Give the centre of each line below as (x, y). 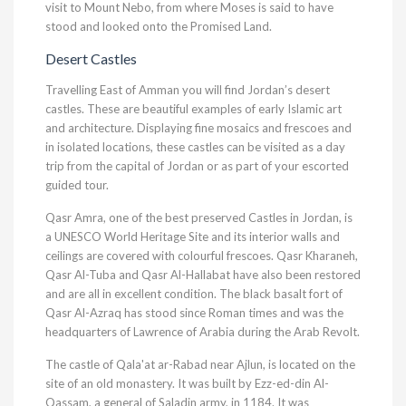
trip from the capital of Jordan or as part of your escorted (197, 166)
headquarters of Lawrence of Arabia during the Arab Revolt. (203, 332)
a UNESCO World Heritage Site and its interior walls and (193, 237)
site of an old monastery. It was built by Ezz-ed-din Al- (187, 383)
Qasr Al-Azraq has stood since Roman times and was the (194, 313)
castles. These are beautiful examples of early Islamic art (193, 109)
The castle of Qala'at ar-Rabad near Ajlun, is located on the (200, 364)
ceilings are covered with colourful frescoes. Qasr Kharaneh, (202, 256)
